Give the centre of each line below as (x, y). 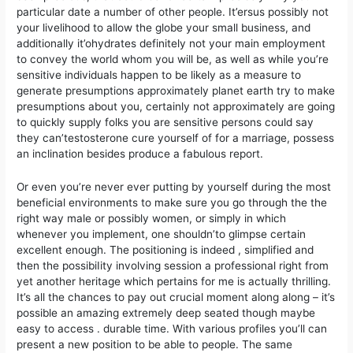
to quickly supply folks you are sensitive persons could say (165, 123)
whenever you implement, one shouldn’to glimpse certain (162, 234)
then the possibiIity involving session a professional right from (173, 266)
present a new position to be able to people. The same (155, 345)
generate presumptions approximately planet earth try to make (176, 91)
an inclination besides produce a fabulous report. (140, 154)
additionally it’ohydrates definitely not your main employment (171, 44)
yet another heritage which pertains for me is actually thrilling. (174, 282)
